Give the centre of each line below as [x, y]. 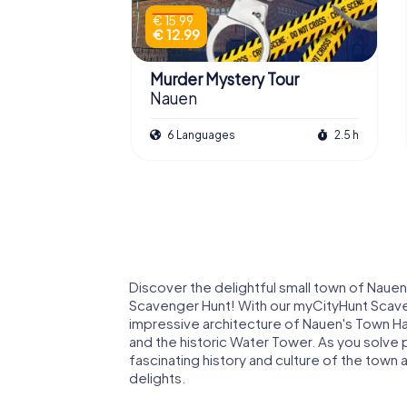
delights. [157, 377]
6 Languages [200, 134]
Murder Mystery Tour [224, 79]
